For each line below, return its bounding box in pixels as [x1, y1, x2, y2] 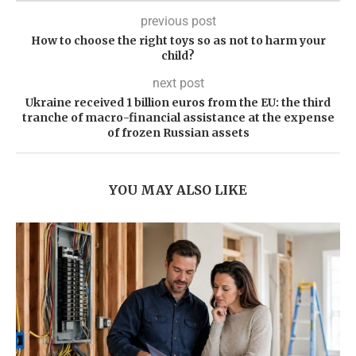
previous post [140, 14, 216, 29]
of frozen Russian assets [106, 126, 250, 141]
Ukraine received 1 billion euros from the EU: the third [25, 95, 331, 110]
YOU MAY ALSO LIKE [109, 182, 247, 199]
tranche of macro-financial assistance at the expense [21, 110, 335, 126]
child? [161, 48, 195, 64]
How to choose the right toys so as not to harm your [30, 33, 326, 48]
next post [152, 75, 204, 91]
